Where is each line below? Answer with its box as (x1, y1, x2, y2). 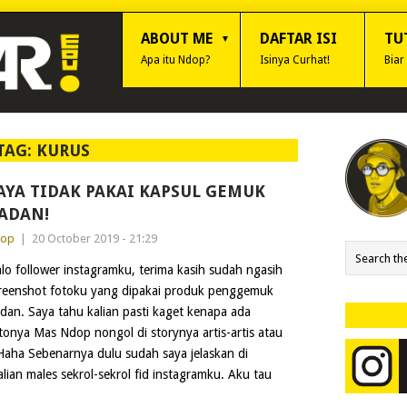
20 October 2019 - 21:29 (31, 232, 157, 245)
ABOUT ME (141, 30, 213, 47)
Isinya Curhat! (260, 54, 330, 66)
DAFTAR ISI (260, 30, 337, 47)
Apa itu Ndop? (141, 54, 210, 66)
